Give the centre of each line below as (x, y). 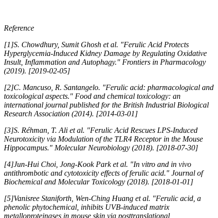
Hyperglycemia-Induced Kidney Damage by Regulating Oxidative (105, 54)
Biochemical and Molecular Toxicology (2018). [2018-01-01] (99, 182)
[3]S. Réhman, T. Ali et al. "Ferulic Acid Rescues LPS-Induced (101, 130)
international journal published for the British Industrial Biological (106, 105)
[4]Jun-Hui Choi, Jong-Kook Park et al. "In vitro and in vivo (98, 164)
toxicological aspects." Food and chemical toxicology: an (92, 96)
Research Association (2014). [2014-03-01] (71, 114)
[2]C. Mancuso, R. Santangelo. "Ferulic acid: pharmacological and (109, 88)
